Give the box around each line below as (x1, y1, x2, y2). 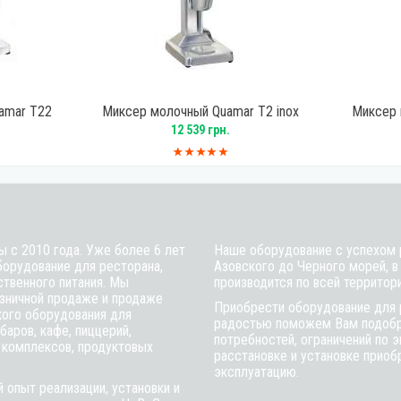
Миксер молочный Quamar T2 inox (101, 103, 299, 120)
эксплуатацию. (214, 363, 299, 380)
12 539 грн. (170, 123, 230, 137)
